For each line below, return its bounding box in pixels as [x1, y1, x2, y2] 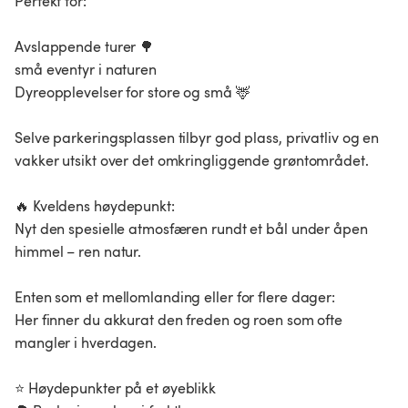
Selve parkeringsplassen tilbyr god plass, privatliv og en [15, 127, 380, 148]
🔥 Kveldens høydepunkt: [15, 196, 175, 217]
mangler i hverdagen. [15, 332, 157, 353]
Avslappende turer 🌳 [15, 36, 155, 57]
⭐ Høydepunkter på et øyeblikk [15, 378, 217, 399]
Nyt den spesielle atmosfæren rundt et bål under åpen [15, 219, 368, 240]
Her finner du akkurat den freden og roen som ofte [15, 310, 343, 331]
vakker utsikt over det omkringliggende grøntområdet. [15, 150, 369, 171]
